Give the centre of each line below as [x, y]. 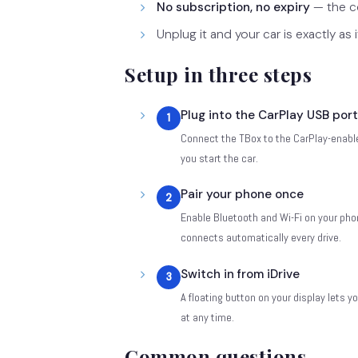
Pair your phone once [242, 195]
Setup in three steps [218, 75]
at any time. [207, 317]
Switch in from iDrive [240, 274]
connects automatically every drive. [261, 238]
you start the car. [219, 159]
